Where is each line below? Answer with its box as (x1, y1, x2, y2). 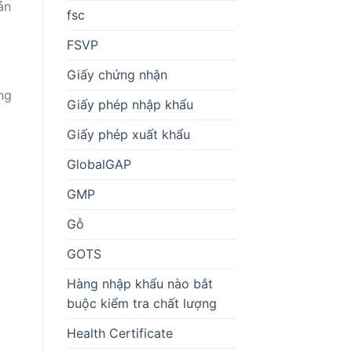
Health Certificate (66, 324, 173, 341)
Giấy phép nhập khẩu (66, 96, 193, 112)
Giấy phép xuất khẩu (66, 126, 190, 142)
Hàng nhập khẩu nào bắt (66, 275, 213, 291)
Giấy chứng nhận (66, 66, 167, 82)
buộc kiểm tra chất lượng (66, 295, 217, 311)
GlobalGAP (66, 156, 131, 172)
